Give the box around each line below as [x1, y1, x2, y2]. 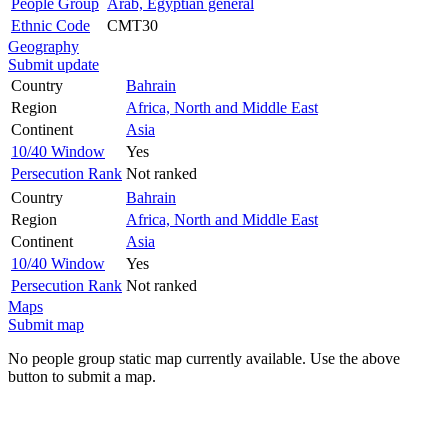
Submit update [8, 55, 99, 73]
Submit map [8, 315, 84, 333]
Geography [8, 37, 79, 55]
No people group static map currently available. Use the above [8, 349, 400, 367]
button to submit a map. [8, 367, 156, 385]
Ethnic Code [11, 16, 90, 34]
